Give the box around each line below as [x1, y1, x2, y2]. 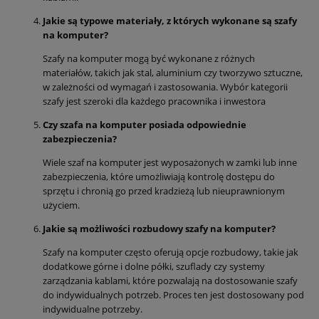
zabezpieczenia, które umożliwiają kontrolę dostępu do [43, 169, 275, 183]
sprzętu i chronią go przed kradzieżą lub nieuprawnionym [43, 184, 285, 197]
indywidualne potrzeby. [43, 302, 142, 315]
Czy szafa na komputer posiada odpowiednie [43, 117, 246, 131]
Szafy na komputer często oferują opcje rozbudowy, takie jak [43, 245, 298, 258]
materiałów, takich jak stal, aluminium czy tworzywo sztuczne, [43, 66, 303, 79]
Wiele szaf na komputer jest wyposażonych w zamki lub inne [43, 155, 297, 169]
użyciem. [43, 198, 80, 211]
